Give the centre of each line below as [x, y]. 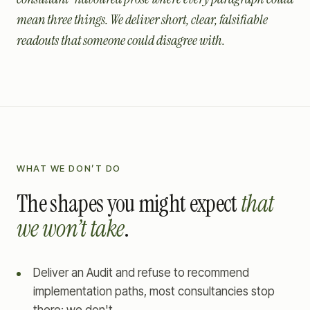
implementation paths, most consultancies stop [154, 291]
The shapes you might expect [127, 204]
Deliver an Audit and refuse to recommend [141, 273]
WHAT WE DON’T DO [69, 168]
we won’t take [71, 229]
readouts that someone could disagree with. [121, 40]
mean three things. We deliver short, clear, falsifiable [142, 19]
